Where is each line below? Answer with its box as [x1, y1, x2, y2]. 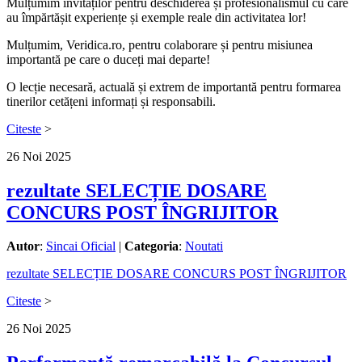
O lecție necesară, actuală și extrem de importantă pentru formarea [6, 79, 341, 94]
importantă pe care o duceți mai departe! [6, 52, 210, 66]
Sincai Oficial [46, 239, 116, 254]
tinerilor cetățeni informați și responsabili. [6, 94, 216, 108]
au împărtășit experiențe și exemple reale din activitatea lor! [6, 10, 306, 24]
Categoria [124, 239, 179, 254]
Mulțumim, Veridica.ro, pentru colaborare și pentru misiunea [6, 37, 313, 52]
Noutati [185, 239, 223, 254]
